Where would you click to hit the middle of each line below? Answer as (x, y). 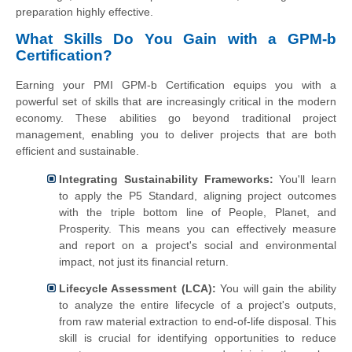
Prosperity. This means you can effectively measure (198, 228)
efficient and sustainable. (77, 151)
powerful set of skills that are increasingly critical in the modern (176, 102)
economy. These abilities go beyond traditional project (176, 118)
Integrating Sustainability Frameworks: (166, 179)
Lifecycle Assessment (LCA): (137, 288)
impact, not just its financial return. (144, 261)
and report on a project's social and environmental (198, 245)
